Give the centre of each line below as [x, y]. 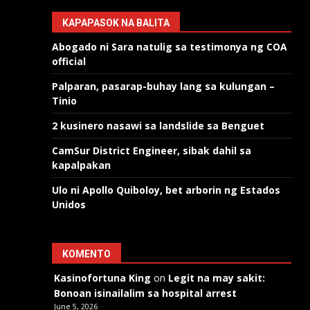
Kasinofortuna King [103, 277]
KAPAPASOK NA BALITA [116, 22]
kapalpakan [82, 165]
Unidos [71, 204]
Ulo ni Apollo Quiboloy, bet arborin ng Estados [166, 190]
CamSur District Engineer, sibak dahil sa [152, 150]
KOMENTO [87, 254]
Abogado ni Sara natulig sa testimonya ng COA [170, 46]
